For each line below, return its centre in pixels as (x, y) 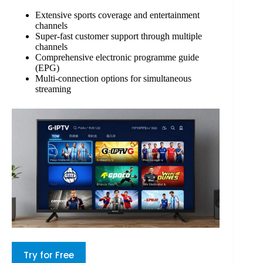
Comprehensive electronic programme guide (117, 58)
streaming (53, 89)
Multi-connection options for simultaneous (113, 79)
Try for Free (49, 255)
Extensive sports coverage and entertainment (117, 15)
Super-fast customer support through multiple (119, 36)
